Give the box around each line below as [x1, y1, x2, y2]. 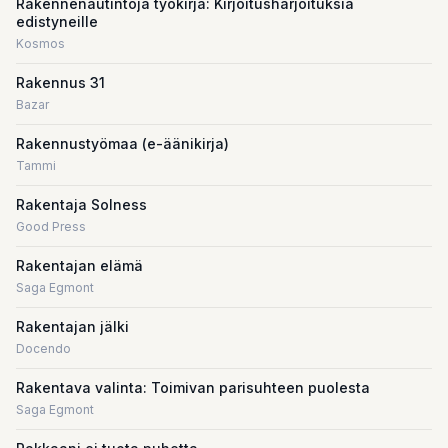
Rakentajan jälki [16, 318, 129, 335]
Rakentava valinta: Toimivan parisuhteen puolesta [16, 379, 370, 396]
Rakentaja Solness [16, 196, 147, 213]
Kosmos [16, 36, 65, 51]
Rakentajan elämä [16, 257, 143, 274]
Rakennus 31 [16, 74, 105, 91]
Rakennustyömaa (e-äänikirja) [16, 135, 229, 152]
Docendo [16, 341, 71, 356]
